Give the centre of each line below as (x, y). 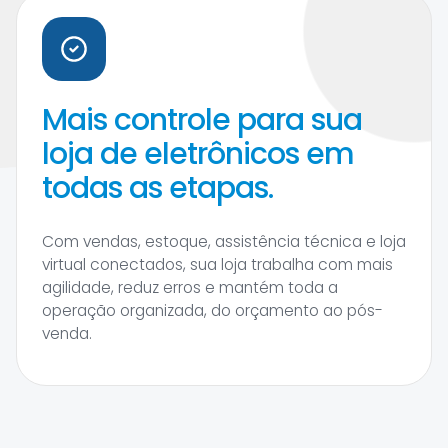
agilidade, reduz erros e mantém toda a (190, 288)
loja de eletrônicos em (198, 154)
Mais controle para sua (202, 120)
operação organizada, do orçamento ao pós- (212, 311)
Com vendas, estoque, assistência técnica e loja (224, 242)
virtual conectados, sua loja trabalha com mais (217, 265)
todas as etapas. (157, 188)
